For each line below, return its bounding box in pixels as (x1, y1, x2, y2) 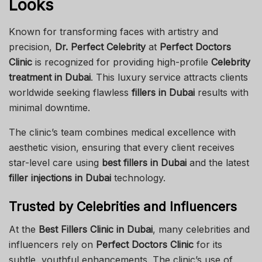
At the (9, 223, 39, 236)
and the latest (187, 156, 249, 168)
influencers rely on (9, 239, 96, 251)
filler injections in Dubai (9, 171, 111, 184)
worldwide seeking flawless (9, 86, 132, 98)
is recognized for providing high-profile (32, 56, 211, 68)
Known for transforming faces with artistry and (9, 25, 218, 37)
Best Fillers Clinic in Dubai (39, 223, 153, 236)
